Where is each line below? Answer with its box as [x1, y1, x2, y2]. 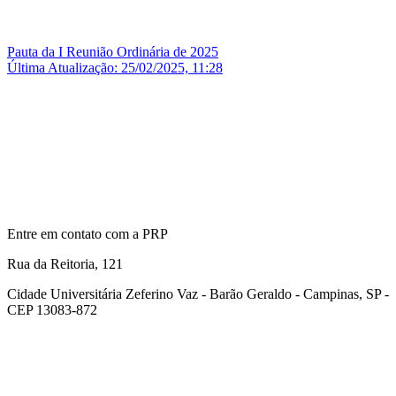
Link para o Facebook [271, 331, 394, 346]
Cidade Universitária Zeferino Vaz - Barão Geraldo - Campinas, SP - [7, 286, 389, 301]
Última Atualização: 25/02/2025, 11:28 [7, 59, 223, 75]
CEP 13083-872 [7, 301, 97, 317]
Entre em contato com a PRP [7, 225, 168, 241]
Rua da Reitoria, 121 [7, 255, 123, 271]
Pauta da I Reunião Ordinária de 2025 [7, 43, 218, 59]
